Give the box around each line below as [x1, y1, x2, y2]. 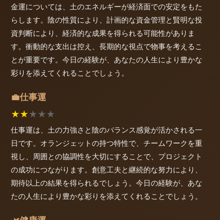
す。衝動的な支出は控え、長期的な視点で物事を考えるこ [11, 41, 202, 51]
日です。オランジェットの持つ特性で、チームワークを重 [11, 138, 202, 148]
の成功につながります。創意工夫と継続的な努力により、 [11, 165, 202, 175]
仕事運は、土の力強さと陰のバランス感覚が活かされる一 [11, 125, 202, 135]
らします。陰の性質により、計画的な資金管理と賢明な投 [11, 15, 202, 25]
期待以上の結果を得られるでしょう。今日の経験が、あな [11, 178, 202, 188]
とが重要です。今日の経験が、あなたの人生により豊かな [11, 55, 202, 64]
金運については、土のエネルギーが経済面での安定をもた [11, 1, 202, 11]
